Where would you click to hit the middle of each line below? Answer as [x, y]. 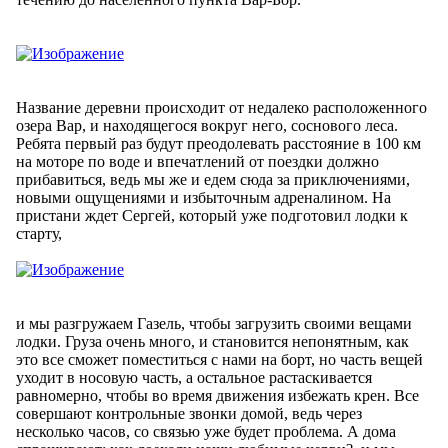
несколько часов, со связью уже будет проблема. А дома [206, 431]
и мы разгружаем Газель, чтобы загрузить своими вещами [214, 323]
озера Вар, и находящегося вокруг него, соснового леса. [207, 125]
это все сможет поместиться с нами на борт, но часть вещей [219, 359]
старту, [39, 233]
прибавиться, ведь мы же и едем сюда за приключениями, [213, 179]
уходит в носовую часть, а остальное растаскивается [194, 377]
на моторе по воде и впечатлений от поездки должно [197, 161]
